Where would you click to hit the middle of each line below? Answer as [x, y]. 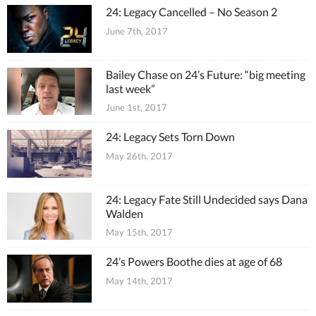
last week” [130, 88]
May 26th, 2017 [139, 156]
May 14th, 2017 [139, 280]
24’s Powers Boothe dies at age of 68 [194, 261]
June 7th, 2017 [137, 31]
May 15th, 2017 [139, 232]
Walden [124, 213]
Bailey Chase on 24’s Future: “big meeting [206, 74]
